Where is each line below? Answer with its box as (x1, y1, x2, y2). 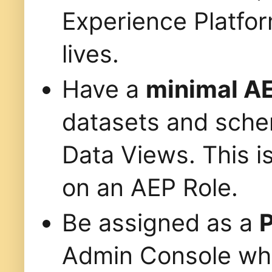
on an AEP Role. (62, 172, 238, 202)
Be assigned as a (62, 208, 259, 237)
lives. (62, 39, 119, 68)
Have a (62, 74, 146, 103)
